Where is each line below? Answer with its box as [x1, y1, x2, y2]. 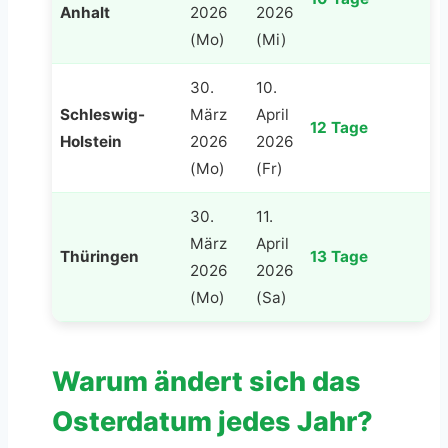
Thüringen [60, 246, 139, 266]
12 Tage [310, 117, 368, 137]
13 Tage [310, 246, 368, 266]
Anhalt [60, 2, 110, 22]
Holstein [60, 131, 122, 151]
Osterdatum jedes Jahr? [52, 404, 373, 438]
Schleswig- [60, 104, 145, 124]
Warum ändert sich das [52, 364, 361, 398]
